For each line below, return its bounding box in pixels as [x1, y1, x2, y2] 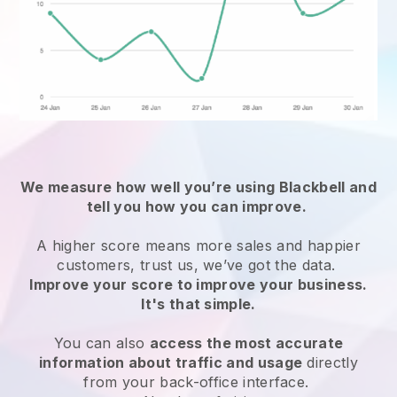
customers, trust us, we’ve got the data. [57, 255, 340, 274]
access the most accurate [149, 333, 344, 352]
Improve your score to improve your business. [29, 275, 368, 293]
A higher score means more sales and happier [36, 236, 361, 254]
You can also [53, 333, 150, 352]
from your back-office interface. [83, 372, 314, 391]
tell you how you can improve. [86, 197, 311, 215]
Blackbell [278, 177, 346, 196]
